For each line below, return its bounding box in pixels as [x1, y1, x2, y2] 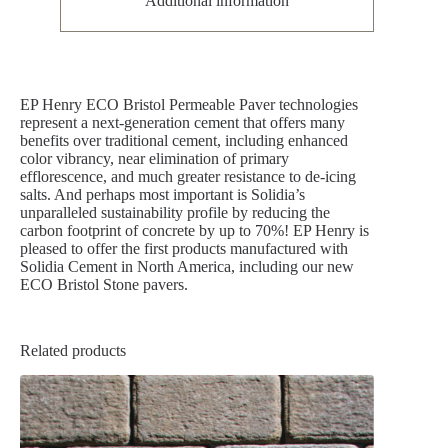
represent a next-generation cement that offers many [20, 113, 345, 131]
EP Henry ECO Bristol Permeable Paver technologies [20, 95, 358, 113]
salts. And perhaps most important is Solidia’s [20, 185, 305, 203]
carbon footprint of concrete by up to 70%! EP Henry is [20, 221, 369, 239]
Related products [20, 341, 126, 359]
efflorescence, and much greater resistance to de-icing [20, 167, 356, 185]
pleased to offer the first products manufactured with [20, 239, 348, 257]
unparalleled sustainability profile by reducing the [20, 203, 330, 221]
